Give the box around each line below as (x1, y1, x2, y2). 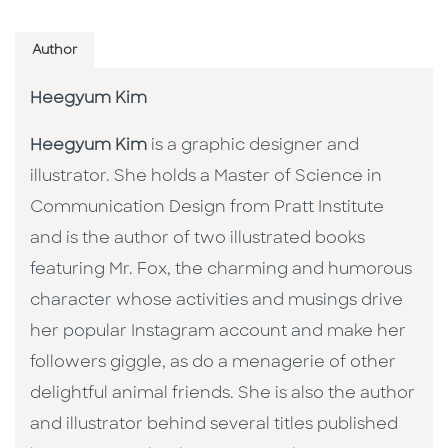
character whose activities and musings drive (30, 293, 403, 310)
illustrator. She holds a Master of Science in (30, 169, 382, 186)
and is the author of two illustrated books (30, 231, 365, 248)
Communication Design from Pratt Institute (30, 200, 384, 217)
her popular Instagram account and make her (30, 324, 406, 341)
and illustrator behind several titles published (30, 417, 398, 434)
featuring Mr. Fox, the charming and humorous (30, 262, 412, 279)
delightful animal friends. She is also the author (30, 386, 415, 403)
